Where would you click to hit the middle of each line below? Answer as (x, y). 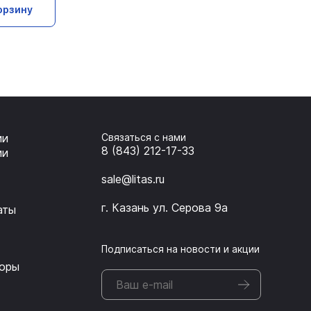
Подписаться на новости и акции (180, 249)
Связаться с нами (143, 137)
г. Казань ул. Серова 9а (164, 208)
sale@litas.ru (133, 179)
